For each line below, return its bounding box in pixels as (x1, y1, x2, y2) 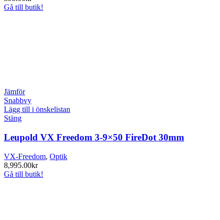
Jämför (4, 87, 25, 96)
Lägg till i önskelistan (4, 105, 70, 114)
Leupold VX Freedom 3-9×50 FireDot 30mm (4, 132, 184, 143)
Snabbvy (4, 96, 31, 105)
